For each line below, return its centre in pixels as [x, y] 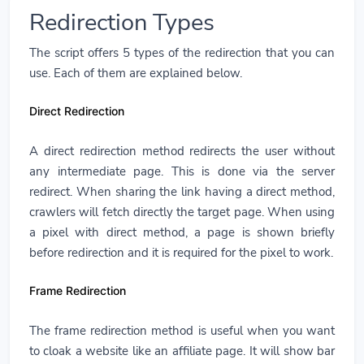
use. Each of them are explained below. [136, 74]
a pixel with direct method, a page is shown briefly [182, 233]
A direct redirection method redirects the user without [182, 152]
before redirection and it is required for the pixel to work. [181, 253]
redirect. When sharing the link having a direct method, [182, 192]
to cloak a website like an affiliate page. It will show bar [182, 351]
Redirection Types [122, 23]
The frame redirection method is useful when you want [182, 331]
